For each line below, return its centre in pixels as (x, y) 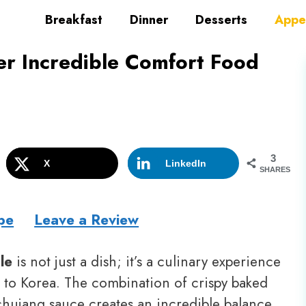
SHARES (275, 169)
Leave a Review (87, 220)
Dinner (149, 20)
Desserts (221, 20)
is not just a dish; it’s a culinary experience (147, 261)
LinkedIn (185, 163)
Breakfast (74, 20)
